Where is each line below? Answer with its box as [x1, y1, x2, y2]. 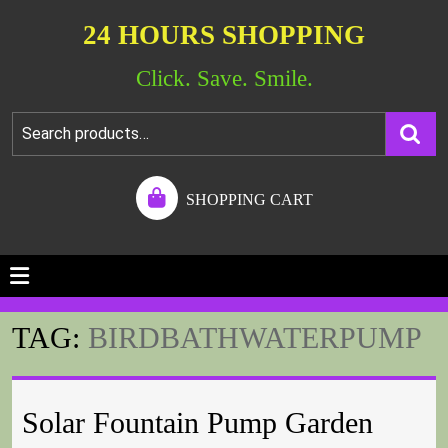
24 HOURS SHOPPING [83, 20, 365, 50]
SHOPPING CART [185, 191, 313, 208]
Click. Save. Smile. [135, 66, 313, 91]
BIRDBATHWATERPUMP [88, 321, 422, 355]
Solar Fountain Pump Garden [22, 406, 373, 440]
